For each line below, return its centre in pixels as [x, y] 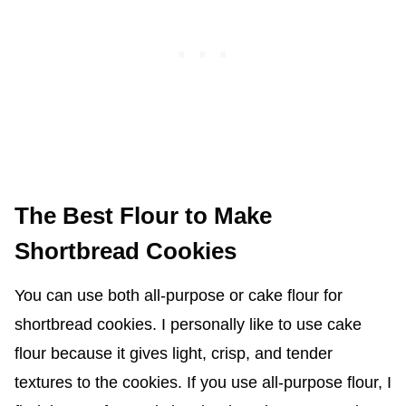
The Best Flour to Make [143, 216]
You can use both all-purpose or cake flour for [178, 296]
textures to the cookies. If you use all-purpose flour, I [203, 383]
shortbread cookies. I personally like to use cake [188, 325]
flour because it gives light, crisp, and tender [173, 354]
